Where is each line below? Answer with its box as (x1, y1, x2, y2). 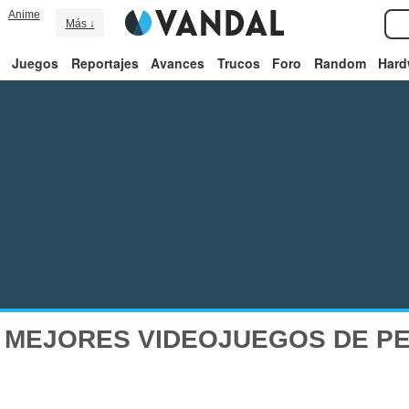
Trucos (216, 54, 260, 72)
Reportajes (70, 54, 139, 72)
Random (313, 54, 366, 72)
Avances (151, 54, 205, 72)
